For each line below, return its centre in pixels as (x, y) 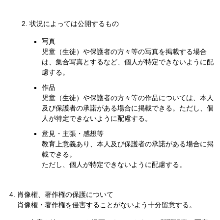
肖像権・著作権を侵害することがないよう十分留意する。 (107, 205)
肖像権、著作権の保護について (65, 194)
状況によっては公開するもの (74, 24)
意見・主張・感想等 (73, 134)
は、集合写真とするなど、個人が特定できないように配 (128, 62)
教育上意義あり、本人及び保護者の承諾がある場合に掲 (128, 144)
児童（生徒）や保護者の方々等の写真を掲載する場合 (124, 52)
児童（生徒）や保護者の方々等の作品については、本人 (128, 98)
